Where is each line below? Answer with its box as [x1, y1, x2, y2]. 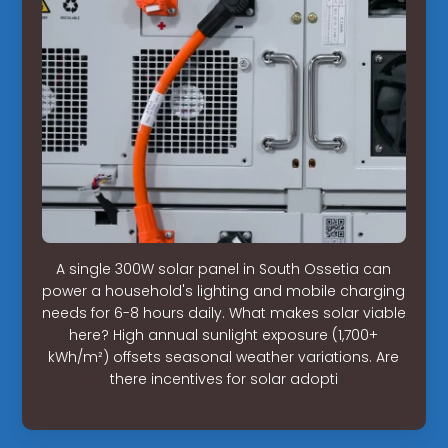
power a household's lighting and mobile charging [42, 280, 406, 301]
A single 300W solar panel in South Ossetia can [56, 258, 392, 279]
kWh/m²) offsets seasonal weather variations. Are [48, 346, 400, 367]
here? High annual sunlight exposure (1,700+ [69, 324, 379, 345]
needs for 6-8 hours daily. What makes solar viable [41, 302, 406, 323]
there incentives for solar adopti [109, 368, 338, 389]
